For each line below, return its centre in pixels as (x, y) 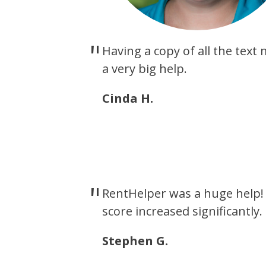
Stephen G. (135, 241)
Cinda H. (128, 98)
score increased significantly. (182, 211)
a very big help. (145, 69)
